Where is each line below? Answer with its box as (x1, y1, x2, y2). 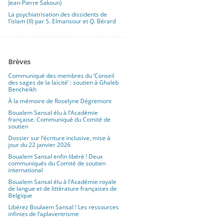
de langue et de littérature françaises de (8, 184, 117, 193)
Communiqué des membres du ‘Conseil (8, 72, 114, 80)
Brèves (8, 57, 31, 67)
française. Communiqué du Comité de (8, 115, 110, 124)
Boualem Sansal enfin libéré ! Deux (8, 152, 103, 161)
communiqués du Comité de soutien (8, 159, 106, 168)
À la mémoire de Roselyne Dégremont (8, 97, 111, 106)
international (8, 166, 43, 175)
